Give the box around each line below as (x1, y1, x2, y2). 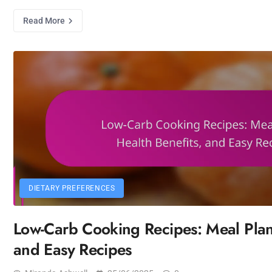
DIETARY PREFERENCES (29, 184, 115, 192)
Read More (23, 16, 67, 25)
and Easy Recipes (13, 238, 132, 261)
